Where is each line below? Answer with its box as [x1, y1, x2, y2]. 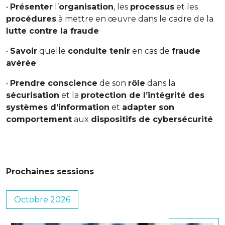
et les [174, 2, 198, 12]
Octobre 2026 [14, 195, 70, 204]
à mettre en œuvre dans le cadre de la [56, 14, 213, 24]
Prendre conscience [10, 78, 97, 88]
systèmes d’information [6, 102, 109, 112]
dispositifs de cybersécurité [91, 115, 213, 124]
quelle [37, 46, 68, 56]
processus [130, 2, 174, 12]
